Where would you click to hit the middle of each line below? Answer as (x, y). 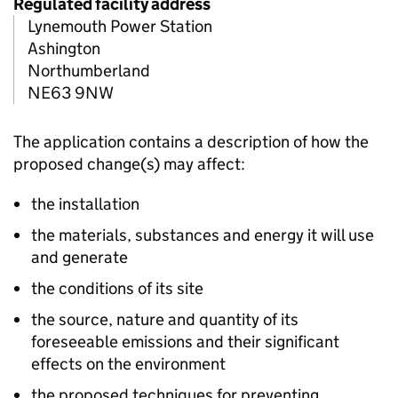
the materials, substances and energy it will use (203, 235)
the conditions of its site (117, 289)
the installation (85, 204)
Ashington (64, 49)
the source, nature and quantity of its (165, 320)
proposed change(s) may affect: (129, 164)
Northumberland (89, 71)
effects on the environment (128, 364)
